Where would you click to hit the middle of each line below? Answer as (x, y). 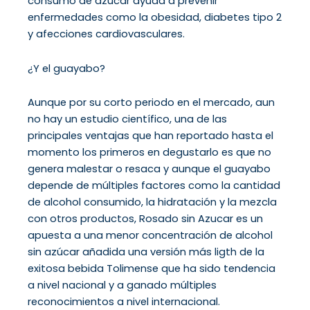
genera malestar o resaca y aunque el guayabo (149, 169)
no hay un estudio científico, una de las (127, 119)
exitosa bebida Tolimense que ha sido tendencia (152, 268)
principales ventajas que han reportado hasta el (151, 136)
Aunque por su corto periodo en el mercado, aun (151, 102)
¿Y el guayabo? (66, 68)
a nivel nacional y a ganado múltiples (122, 285)
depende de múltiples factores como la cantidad (154, 185)
